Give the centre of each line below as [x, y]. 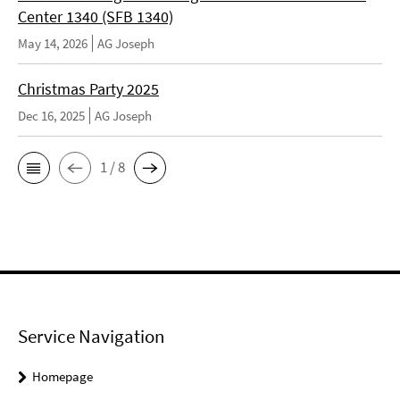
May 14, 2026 [53, 43]
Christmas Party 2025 [88, 88]
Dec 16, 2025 [51, 115]
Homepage [62, 376]
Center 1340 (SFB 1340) [96, 16]
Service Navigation [91, 336]
